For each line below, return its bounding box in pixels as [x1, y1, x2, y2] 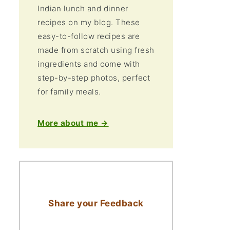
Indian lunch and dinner [37, 4, 128, 13]
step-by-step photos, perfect [37, 73, 150, 83]
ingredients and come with [37, 59, 140, 69]
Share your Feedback [48, 198, 144, 208]
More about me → [37, 118, 109, 128]
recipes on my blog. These [37, 17, 140, 27]
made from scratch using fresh [37, 45, 155, 55]
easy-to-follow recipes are [37, 31, 140, 41]
